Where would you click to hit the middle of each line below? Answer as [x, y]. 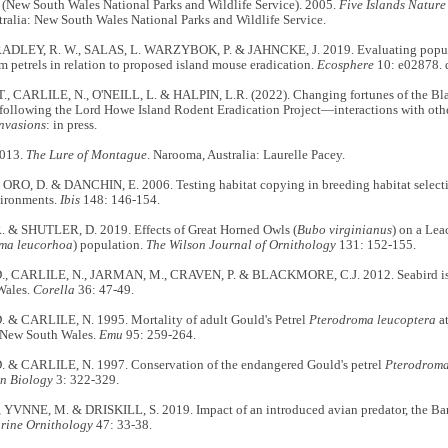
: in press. [71, 125]
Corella [53, 290]
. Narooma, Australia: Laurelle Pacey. [245, 155]
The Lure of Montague [86, 155]
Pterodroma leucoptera [372, 320]
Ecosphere [345, 65]
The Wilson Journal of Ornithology [240, 245]
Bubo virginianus [344, 230]
